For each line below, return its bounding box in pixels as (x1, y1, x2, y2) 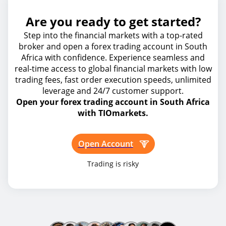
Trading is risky (87, 159, 139, 168)
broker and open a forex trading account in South (19, 41, 207, 52)
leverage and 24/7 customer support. (42, 85, 184, 96)
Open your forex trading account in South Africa (16, 96, 210, 107)
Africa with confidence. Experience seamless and (21, 52, 205, 63)
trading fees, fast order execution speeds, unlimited (15, 74, 211, 85)
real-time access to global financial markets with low (14, 63, 212, 74)
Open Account (78, 138, 133, 149)
